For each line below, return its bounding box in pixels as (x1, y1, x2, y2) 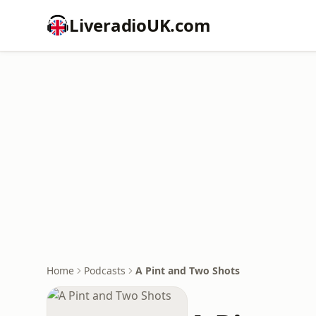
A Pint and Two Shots (135, 264, 240, 277)
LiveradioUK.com (69, 13, 211, 37)
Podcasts (84, 264, 126, 277)
